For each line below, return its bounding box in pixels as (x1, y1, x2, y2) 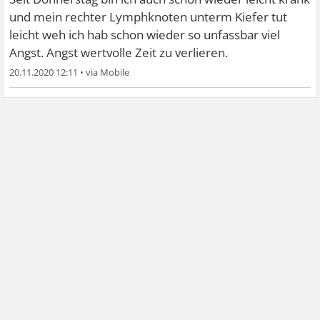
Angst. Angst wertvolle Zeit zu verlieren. (9, 44, 229, 61)
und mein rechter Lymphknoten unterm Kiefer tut (9, 9, 288, 26)
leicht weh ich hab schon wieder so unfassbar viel (9, 26, 281, 44)
